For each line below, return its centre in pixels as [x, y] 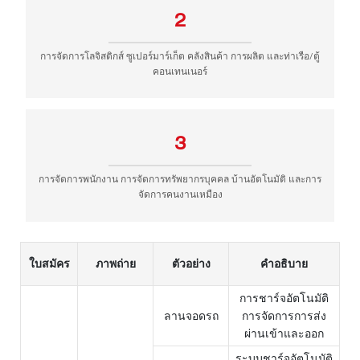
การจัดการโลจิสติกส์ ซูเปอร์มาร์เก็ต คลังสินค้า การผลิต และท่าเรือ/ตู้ [180, 55]
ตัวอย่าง [191, 263]
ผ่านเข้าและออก [284, 333]
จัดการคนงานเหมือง [180, 194]
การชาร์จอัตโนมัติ [284, 297]
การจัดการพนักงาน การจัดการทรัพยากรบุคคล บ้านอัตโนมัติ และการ [180, 179]
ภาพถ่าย [115, 263]
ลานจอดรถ [191, 315]
